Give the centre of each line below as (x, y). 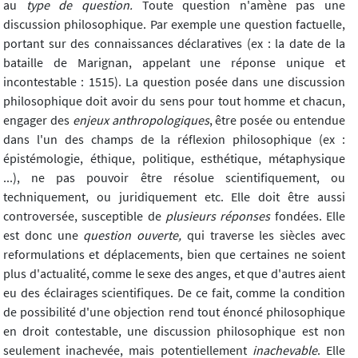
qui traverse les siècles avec (264, 235)
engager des (38, 120)
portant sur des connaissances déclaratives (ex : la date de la (174, 44)
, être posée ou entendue (277, 120)
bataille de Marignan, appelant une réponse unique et (174, 63)
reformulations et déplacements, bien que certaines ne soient (174, 255)
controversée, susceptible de (84, 216)
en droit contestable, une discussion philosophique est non (174, 331)
